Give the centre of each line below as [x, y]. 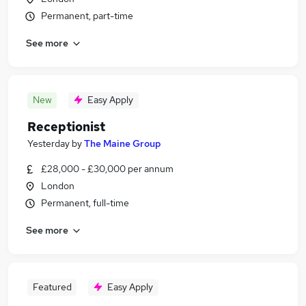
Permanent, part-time [87, 16]
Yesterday [48, 143]
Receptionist [66, 127]
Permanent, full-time [85, 203]
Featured [52, 287]
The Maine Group [123, 143]
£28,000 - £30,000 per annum [107, 169]
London [58, 186]
